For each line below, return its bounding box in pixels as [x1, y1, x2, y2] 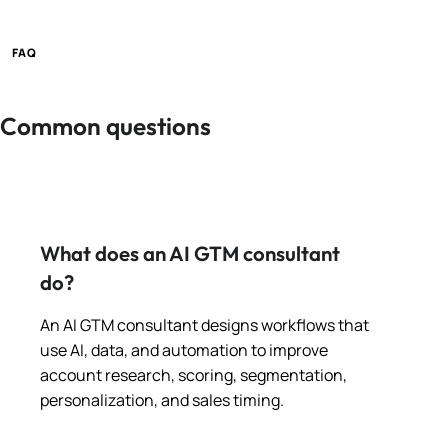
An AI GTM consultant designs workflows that [40, 313, 369, 336]
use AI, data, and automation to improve [40, 338, 328, 361]
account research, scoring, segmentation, [40, 363, 347, 386]
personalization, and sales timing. [40, 388, 284, 411]
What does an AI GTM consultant [40, 240, 340, 266]
